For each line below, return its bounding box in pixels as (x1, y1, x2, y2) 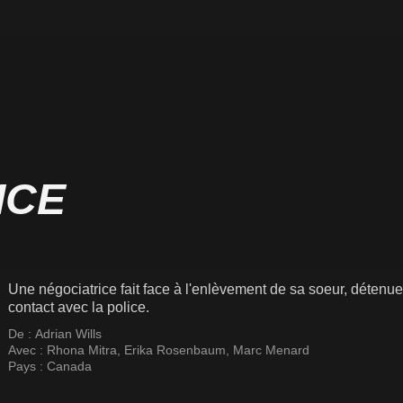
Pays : (8, 359, 47, 373)
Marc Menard (233, 343, 309, 357)
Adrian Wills (35, 327, 102, 341)
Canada (47, 359, 92, 373)
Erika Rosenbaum (124, 343, 226, 357)
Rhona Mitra (47, 343, 117, 357)
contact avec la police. (8, 300, 149, 315)
